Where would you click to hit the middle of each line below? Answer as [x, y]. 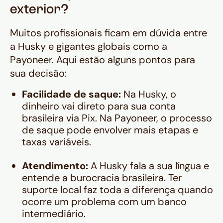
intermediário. [54, 214]
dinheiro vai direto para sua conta [99, 106]
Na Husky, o [149, 94]
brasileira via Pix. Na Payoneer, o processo [117, 118]
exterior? [39, 10]
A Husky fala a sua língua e [149, 166]
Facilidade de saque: [71, 94]
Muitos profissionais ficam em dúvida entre [109, 33]
